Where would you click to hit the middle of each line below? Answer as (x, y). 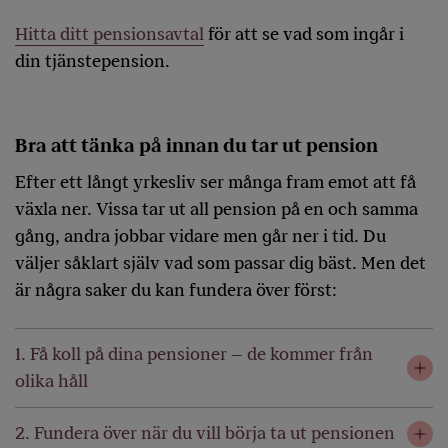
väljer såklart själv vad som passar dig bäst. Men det (220, 263)
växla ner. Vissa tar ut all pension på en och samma (216, 209)
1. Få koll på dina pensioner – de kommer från (194, 354)
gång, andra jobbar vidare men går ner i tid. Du (200, 236)
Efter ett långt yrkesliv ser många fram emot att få (215, 182)
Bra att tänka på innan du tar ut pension (196, 146)
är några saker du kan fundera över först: (178, 290)
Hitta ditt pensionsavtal (109, 34)
